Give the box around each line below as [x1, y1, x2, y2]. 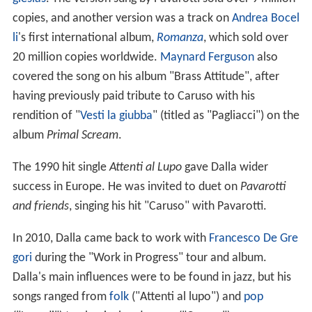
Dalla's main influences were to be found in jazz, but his [12, 270, 291, 284]
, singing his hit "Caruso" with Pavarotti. [68, 199, 267, 213]
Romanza [156, 31, 203, 45]
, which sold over [203, 31, 288, 45]
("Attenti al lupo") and [128, 290, 244, 304]
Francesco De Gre [208, 231, 298, 245]
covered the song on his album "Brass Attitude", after [12, 70, 279, 84]
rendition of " [12, 109, 80, 123]
